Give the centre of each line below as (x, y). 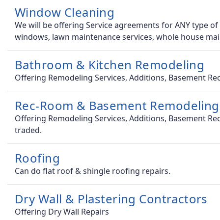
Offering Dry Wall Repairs (62, 212)
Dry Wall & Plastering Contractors (111, 199)
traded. (28, 130)
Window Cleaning (65, 12)
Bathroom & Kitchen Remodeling (110, 65)
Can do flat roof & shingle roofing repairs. (93, 171)
